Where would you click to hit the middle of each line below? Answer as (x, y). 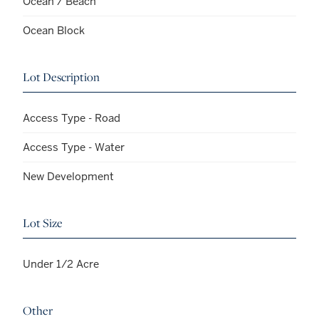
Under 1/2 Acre (61, 264)
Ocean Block (54, 31)
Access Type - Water (74, 147)
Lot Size (43, 223)
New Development (68, 177)
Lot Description (61, 77)
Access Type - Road (72, 118)
